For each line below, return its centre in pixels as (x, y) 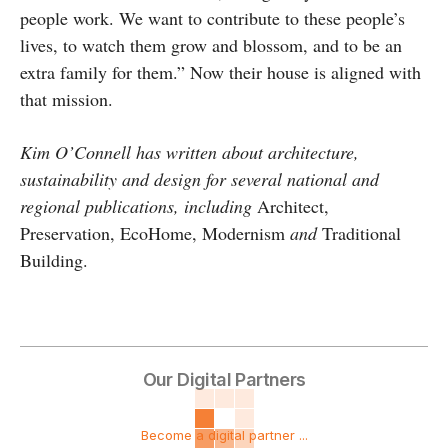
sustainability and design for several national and (199, 179)
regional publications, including (138, 206)
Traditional (359, 233)
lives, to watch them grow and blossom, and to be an (211, 45)
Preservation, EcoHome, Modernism (155, 233)
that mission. (69, 99)
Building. (54, 260)
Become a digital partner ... (224, 435)
